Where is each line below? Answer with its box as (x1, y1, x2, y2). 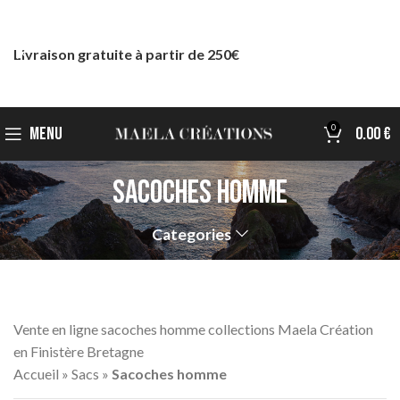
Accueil (13, 365, 59, 383)
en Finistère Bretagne (13, 343, 144, 361)
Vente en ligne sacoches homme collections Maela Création (13, 321, 373, 338)
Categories (152, 224, 232, 244)
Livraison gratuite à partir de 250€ (13, 45, 242, 62)
